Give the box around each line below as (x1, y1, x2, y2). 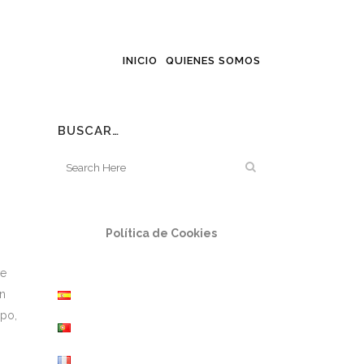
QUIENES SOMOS (166, 54, 261, 67)
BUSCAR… (58, 123, 119, 138)
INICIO (123, 54, 158, 67)
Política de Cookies (106, 227, 217, 240)
